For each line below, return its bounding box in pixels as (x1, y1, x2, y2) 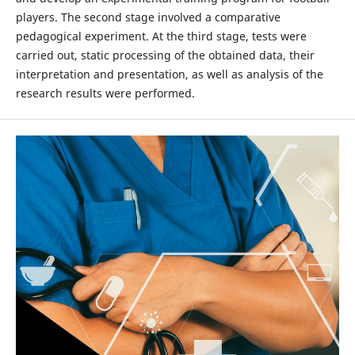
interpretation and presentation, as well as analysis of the (15, 66, 323, 82)
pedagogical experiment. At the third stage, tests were (15, 28, 307, 44)
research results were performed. (15, 85, 195, 101)
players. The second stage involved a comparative (15, 9, 281, 25)
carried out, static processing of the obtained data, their (15, 47, 315, 63)
